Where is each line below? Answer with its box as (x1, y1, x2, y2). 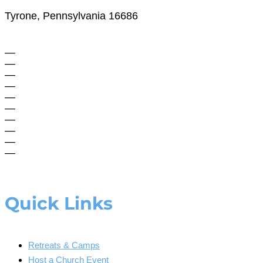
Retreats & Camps (28, 240, 100, 250)
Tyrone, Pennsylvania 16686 (5, 9, 138, 22)
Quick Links (5, 193, 113, 215)
